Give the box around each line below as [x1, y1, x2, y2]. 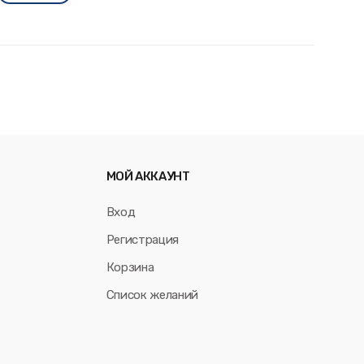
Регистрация [106, 232, 179, 247]
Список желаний [106, 287, 198, 302]
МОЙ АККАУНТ [106, 168, 190, 184]
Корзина [106, 259, 154, 275]
